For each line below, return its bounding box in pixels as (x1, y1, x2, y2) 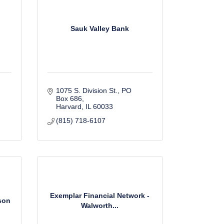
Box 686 (56, 94, 82, 102)
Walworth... (81, 201, 119, 209)
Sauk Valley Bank (70, 24, 129, 32)
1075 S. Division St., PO (56, 86, 131, 94)
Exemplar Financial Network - (50, 191, 150, 199)
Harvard (56, 102, 81, 110)
